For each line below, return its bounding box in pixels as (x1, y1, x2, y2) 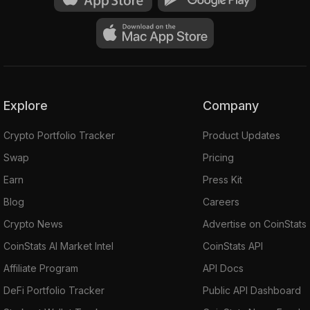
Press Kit (203, 173, 242, 185)
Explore (10, 98, 48, 113)
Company (212, 98, 259, 113)
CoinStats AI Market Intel (3, 239, 113, 252)
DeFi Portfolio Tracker (3, 284, 104, 296)
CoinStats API (203, 239, 263, 252)
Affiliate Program (3, 262, 78, 274)
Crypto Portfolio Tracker (3, 129, 115, 141)
